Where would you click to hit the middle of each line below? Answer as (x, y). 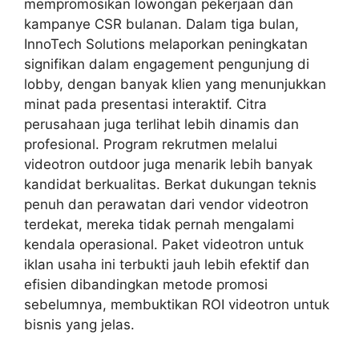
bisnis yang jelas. (79, 325)
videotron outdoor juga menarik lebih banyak (168, 164)
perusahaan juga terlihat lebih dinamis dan (161, 124)
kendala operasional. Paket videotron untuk (164, 244)
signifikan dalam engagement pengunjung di (167, 64)
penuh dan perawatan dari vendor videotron (166, 204)
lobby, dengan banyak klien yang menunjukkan (175, 84)
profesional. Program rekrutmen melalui (151, 144)
